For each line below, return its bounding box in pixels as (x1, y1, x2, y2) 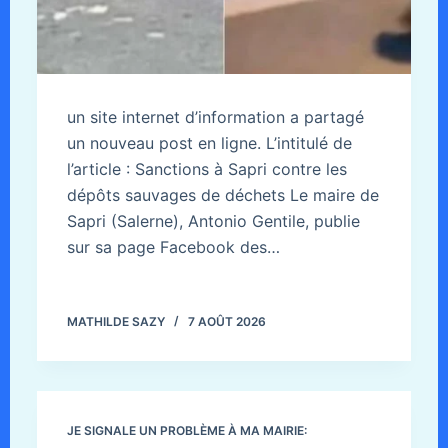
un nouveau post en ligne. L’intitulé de (66, 133, 352, 154)
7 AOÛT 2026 (187, 314, 266, 330)
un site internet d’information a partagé (66, 107, 364, 128)
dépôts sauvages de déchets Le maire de (66, 185, 379, 206)
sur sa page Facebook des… (66, 237, 280, 258)
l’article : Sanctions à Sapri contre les (66, 159, 347, 180)
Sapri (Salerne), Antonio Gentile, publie (66, 211, 360, 232)
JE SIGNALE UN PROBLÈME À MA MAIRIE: (66, 423, 307, 439)
